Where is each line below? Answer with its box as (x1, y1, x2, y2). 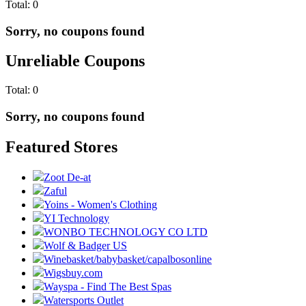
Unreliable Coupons (5, 52, 145, 70)
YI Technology (44, 212, 109, 224)
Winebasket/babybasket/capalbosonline (44, 253, 212, 265)
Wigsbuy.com (44, 266, 102, 279)
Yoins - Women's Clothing (44, 198, 157, 210)
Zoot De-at (44, 171, 91, 183)
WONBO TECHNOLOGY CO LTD (44, 225, 208, 238)
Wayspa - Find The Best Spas (44, 280, 171, 292)
